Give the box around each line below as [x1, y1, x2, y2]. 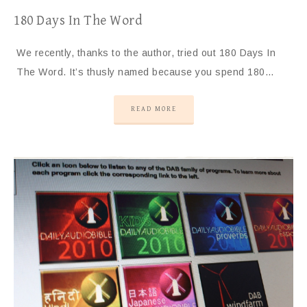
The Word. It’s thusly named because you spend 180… [16, 66, 274, 78]
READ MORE [130, 105, 177, 114]
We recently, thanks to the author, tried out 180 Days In [16, 47, 275, 59]
